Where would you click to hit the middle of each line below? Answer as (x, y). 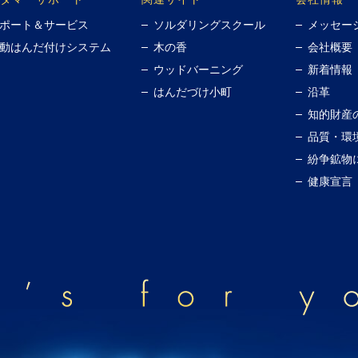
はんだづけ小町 (192, 92)
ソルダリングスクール (209, 25)
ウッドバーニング (198, 70)
